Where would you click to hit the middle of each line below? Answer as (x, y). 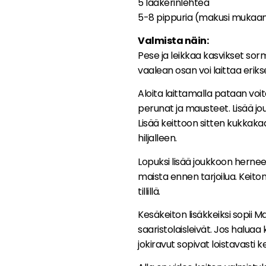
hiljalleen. (157, 138)
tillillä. (149, 191)
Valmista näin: (173, 40)
